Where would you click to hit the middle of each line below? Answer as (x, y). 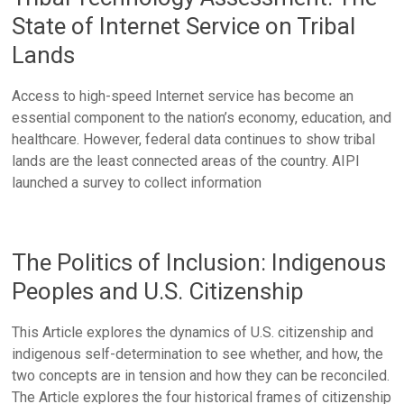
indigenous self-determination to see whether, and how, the (198, 354)
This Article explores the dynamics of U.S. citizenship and (193, 332)
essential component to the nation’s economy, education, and (202, 118)
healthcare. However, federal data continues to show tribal (194, 139)
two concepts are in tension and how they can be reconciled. (201, 376)
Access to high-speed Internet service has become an (183, 96)
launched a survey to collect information (137, 183)
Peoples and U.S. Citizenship (158, 291)
